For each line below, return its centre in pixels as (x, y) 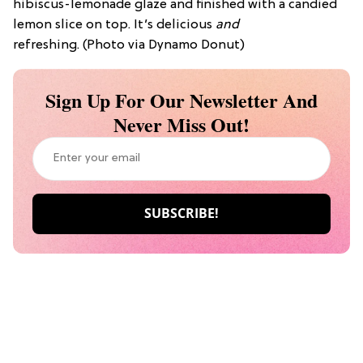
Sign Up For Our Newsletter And (181, 100)
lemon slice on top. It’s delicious (114, 25)
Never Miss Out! (181, 124)
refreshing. (46, 45)
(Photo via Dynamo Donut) (164, 45)
